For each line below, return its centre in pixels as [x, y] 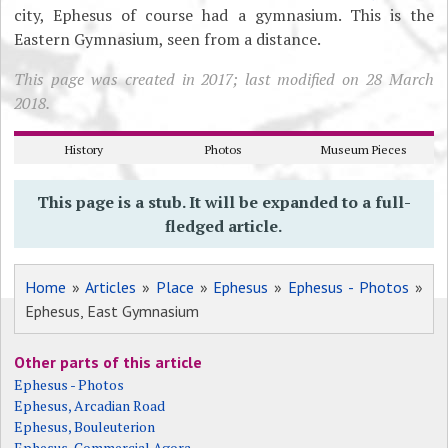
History [84, 149]
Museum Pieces [363, 149]
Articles [111, 287]
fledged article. [224, 226]
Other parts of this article [108, 362]
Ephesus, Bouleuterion [85, 426]
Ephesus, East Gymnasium [112, 311]
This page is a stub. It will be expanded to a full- [223, 202]
